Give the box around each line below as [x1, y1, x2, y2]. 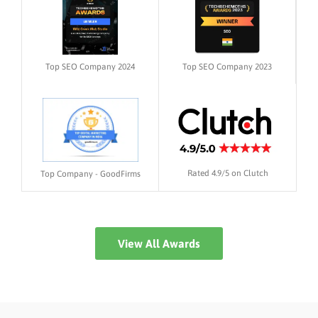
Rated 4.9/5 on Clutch [187, 168, 268, 178]
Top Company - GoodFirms [40, 169, 141, 180]
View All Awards [118, 237, 200, 251]
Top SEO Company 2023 [182, 62, 272, 72]
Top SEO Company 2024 [45, 62, 135, 72]
